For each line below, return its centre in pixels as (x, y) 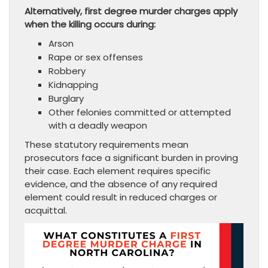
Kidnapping (73, 84)
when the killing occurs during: (90, 24)
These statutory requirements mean (106, 144)
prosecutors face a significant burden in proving (131, 157)
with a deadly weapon (98, 125)
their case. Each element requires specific (118, 170)
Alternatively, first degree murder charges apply (131, 11)
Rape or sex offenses (96, 57)
